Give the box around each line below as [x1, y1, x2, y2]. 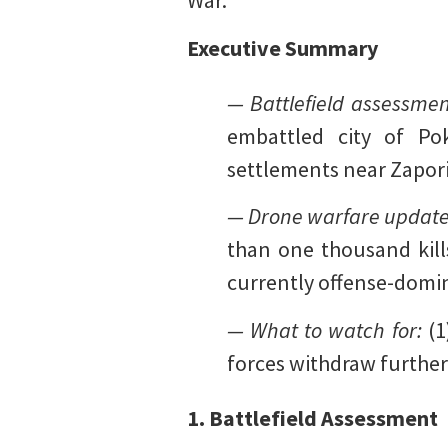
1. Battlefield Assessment [187, 403, 438, 432]
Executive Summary [187, 33, 378, 62]
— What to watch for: [227, 315, 422, 344]
